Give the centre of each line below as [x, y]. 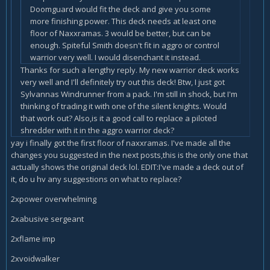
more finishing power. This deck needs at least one [123, 21]
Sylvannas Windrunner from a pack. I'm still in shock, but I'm [129, 94]
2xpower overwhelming [54, 199]
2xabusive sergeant [47, 218]
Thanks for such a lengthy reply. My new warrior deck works [130, 70]
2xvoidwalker [35, 258]
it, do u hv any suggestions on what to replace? [96, 179]
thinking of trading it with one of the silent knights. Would [124, 106]
